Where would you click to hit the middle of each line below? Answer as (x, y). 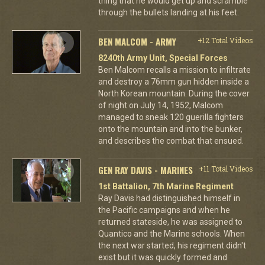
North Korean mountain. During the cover (174, 93)
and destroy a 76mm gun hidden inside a (173, 81)
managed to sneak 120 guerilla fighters (171, 117)
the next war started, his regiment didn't (172, 245)
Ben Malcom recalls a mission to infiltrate (174, 70)
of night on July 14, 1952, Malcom (160, 105)
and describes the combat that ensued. (171, 140)
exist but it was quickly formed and (162, 257)
